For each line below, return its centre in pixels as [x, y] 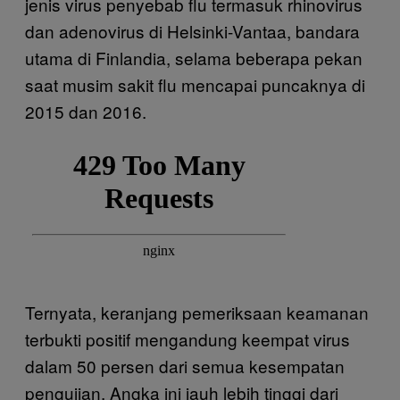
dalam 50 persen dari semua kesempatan [185, 365]
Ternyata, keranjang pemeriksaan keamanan [197, 312]
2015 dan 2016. [86, 111]
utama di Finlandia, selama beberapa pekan [194, 57]
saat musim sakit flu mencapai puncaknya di [195, 84]
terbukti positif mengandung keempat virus [187, 338]
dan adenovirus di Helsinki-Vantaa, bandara [192, 30]
